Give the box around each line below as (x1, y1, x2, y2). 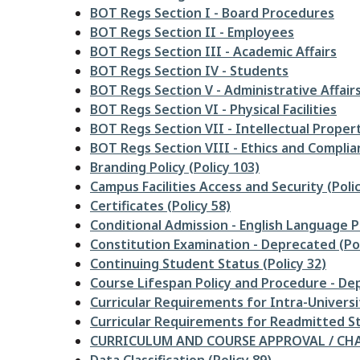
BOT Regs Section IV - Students (90, 62, 288, 80)
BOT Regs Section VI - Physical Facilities (90, 100, 337, 118)
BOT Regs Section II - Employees (90, 23, 294, 41)
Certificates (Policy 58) (90, 197, 231, 215)
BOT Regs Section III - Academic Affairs (90, 43, 337, 60)
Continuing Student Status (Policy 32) (90, 255, 326, 272)
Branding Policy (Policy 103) (90, 158, 260, 176)
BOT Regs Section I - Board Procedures (90, 4, 334, 22)
